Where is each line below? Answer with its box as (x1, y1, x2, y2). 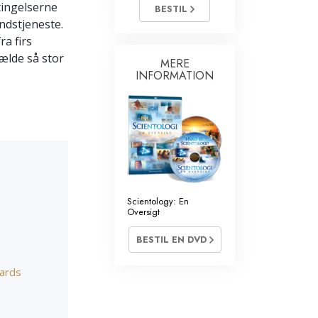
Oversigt (127, 205, 160, 219)
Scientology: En (127, 194, 189, 209)
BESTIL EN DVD (136, 233, 209, 247)
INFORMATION (136, 67, 214, 84)
